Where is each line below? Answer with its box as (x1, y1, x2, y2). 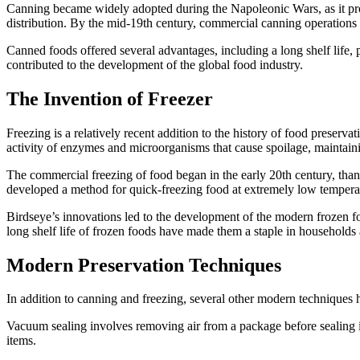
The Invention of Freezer (6, 88, 213, 109)
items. (6, 333, 36, 348)
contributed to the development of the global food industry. (6, 57, 303, 72)
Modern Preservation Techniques (6, 254, 281, 276)
